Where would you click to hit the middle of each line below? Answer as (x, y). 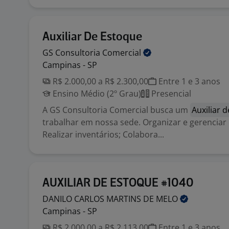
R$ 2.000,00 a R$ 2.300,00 (99, 81)
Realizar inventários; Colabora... (103, 134)
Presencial (170, 94)
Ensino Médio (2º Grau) (96, 94)
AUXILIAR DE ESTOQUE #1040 (118, 183)
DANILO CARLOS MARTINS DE (99, 199)
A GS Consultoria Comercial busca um (116, 110)
